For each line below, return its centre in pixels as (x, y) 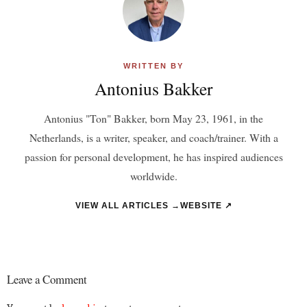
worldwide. (153, 175)
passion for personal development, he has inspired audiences (153, 156)
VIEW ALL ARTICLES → (127, 205)
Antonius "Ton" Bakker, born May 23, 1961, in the (153, 118)
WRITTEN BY (153, 65)
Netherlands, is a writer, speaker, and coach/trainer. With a (153, 137)
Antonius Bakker (153, 88)
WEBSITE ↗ (206, 205)
